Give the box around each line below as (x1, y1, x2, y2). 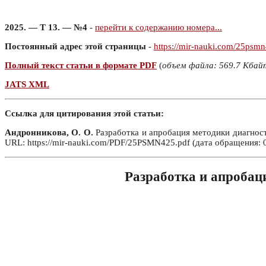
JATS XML (5, 80, 49, 89)
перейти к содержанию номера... (95, 23, 222, 32)
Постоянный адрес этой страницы (5, 42, 146, 51)
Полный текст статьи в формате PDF (5, 61, 157, 70)
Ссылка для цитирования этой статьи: (5, 109, 164, 118)
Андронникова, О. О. (5, 128, 93, 137)
